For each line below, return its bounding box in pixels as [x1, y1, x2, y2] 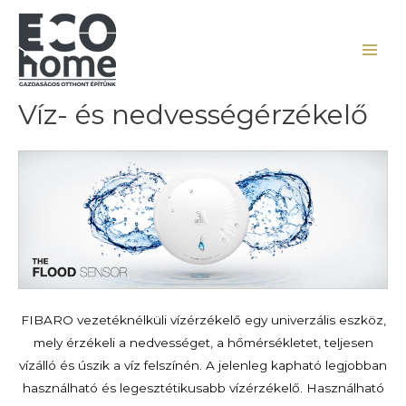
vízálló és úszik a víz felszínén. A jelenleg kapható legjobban [19, 357, 387, 372]
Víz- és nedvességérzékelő [18, 98, 368, 132]
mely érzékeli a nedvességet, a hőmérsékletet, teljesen [33, 334, 373, 350]
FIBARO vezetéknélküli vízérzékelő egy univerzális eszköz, [20, 312, 386, 327]
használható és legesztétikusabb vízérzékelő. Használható [22, 380, 384, 395]
